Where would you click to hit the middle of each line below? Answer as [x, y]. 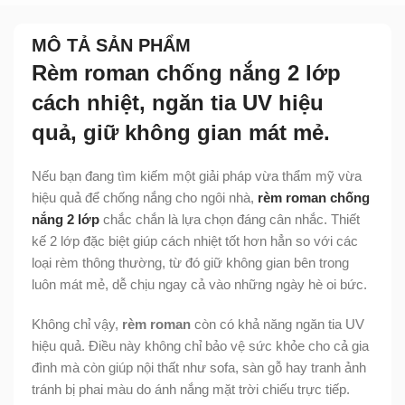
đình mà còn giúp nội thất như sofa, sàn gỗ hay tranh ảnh [199, 367]
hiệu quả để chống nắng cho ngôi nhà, [145, 197]
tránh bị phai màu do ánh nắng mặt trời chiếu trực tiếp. [191, 389]
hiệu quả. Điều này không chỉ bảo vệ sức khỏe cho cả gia [200, 345]
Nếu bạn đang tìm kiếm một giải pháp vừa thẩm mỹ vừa [197, 175]
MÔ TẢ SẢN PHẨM [111, 45]
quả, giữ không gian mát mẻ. [181, 132]
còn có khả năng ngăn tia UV [278, 324]
